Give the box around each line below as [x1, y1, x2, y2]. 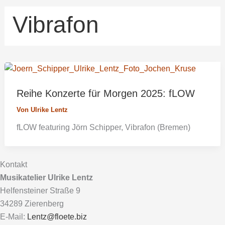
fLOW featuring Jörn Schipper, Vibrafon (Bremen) [16, 123, 190, 132]
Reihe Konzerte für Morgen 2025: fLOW [16, 87, 195, 99]
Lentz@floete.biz [27, 212, 87, 221]
